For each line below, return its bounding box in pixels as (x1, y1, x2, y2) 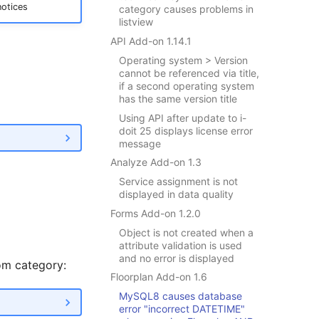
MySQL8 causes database (118, 290, 242, 302)
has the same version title (118, 92, 237, 105)
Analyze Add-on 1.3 (110, 156, 202, 169)
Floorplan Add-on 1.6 (110, 271, 207, 283)
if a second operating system (118, 79, 254, 92)
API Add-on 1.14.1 (110, 35, 192, 47)
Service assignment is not (118, 175, 238, 187)
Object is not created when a (118, 226, 253, 239)
